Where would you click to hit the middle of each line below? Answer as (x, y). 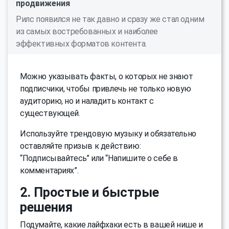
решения (46, 207)
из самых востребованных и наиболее (87, 31)
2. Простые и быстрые (89, 192)
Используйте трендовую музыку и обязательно (108, 133)
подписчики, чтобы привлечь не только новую (106, 88)
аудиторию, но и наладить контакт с (87, 101)
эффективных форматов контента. (81, 43)
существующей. (50, 113)
